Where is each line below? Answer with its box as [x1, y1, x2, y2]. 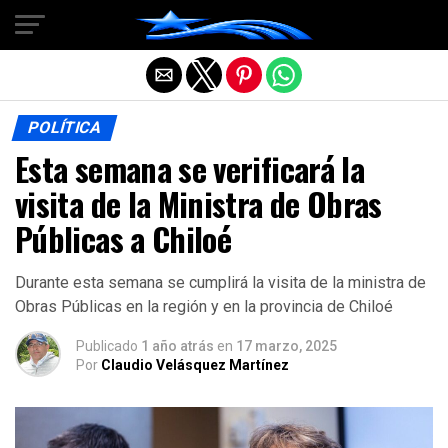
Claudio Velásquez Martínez [101, 357, 289, 373]
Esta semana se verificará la [15, 145, 365, 192]
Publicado [76, 338, 138, 354]
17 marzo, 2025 [236, 338, 337, 354]
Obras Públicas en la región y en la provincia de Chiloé [15, 297, 393, 316]
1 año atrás [141, 338, 214, 354]
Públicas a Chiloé [15, 215, 232, 262]
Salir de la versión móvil [134, 13, 314, 33]
